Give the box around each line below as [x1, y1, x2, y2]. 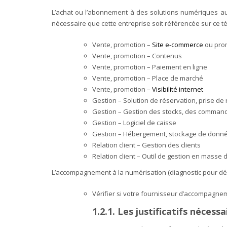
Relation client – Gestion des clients [92, 140, 201, 150]
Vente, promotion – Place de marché [92, 73, 203, 83]
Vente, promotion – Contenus [92, 51, 182, 61]
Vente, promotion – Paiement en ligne [92, 62, 207, 72]
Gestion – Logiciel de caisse [92, 118, 176, 128]
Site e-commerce [152, 40, 203, 50]
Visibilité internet [152, 85, 203, 94]
